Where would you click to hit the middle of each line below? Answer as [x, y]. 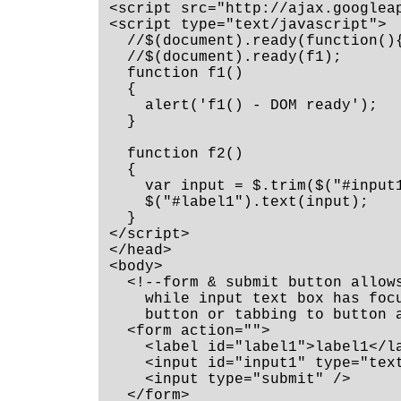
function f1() [177, 74]
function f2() [177, 154]
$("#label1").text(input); [239, 203]
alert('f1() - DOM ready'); [244, 106]
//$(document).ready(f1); [226, 58]
